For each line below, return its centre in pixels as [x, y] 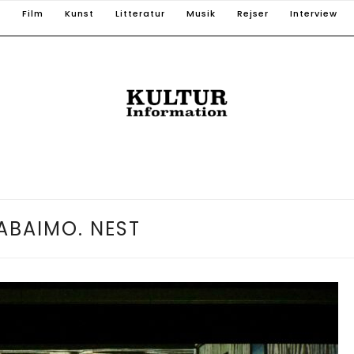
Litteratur [140, 13]
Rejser [253, 13]
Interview [314, 13]
